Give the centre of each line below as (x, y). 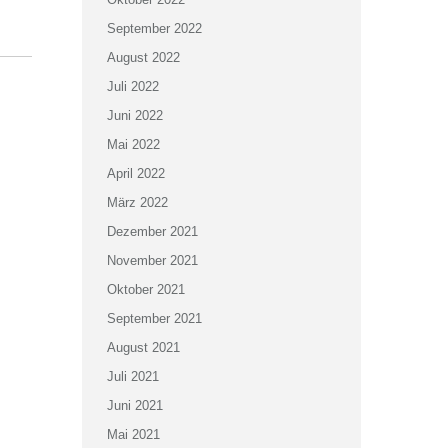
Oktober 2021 (145, 289)
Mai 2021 (133, 434)
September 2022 (154, 28)
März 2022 (137, 202)
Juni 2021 (134, 405)
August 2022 (143, 57)
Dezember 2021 (152, 231)
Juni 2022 (134, 115)
